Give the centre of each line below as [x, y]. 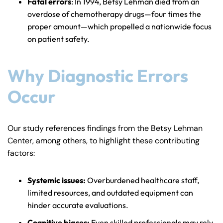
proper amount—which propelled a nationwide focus [119, 27]
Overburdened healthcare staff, [143, 180]
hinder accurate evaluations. [78, 205]
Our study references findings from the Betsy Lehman [105, 128]
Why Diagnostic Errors [98, 76]
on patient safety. [58, 39]
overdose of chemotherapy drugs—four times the [114, 14]
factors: [21, 153]
